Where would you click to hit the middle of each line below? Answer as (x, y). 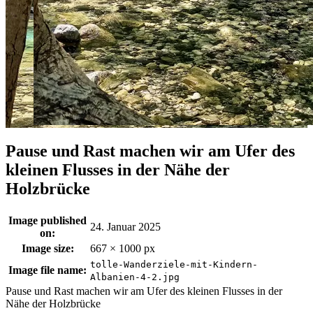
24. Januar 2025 (125, 226)
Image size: (48, 248)
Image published (48, 220)
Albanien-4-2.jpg (135, 277)
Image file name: (48, 270)
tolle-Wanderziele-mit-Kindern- (174, 264)
